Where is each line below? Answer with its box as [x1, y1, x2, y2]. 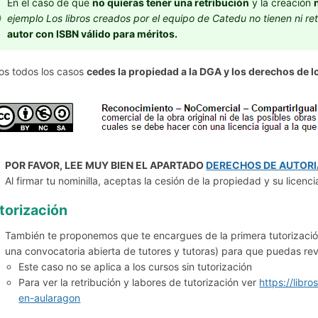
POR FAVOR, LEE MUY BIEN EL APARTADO [5, 158, 207, 171]
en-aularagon [18, 292, 81, 305]
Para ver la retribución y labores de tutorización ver [18, 276, 260, 289]
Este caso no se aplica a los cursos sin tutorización [18, 261, 253, 273]
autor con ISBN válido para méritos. [7, 28, 178, 40]
